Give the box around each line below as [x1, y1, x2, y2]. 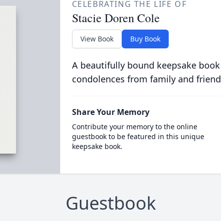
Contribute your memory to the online [72, 122, 197, 131]
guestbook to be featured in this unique [72, 132, 204, 141]
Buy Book [130, 34, 160, 43]
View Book [80, 34, 113, 43]
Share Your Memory [72, 107, 149, 117]
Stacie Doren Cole [72, 10, 160, 26]
